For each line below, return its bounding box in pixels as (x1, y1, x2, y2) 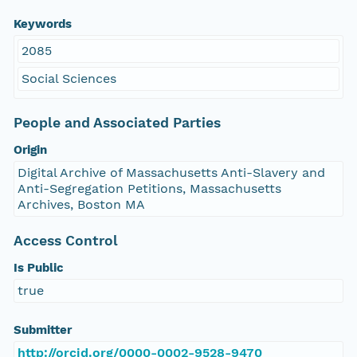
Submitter (13, 323, 72, 338)
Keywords (13, 17, 72, 32)
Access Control (13, 233, 118, 249)
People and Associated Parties (13, 115, 221, 131)
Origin (13, 143, 47, 158)
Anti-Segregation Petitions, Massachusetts (17, 181, 281, 197)
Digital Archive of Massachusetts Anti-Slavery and (17, 165, 325, 181)
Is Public (13, 261, 64, 276)
